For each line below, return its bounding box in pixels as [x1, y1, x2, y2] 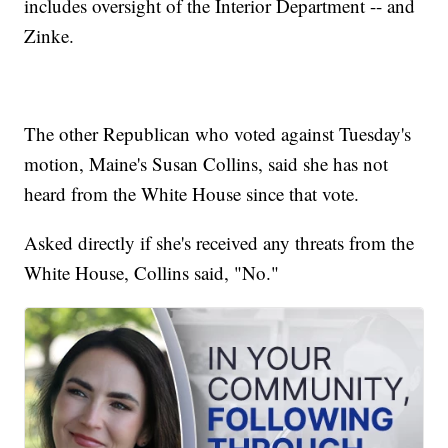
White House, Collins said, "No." [24, 260, 280, 286]
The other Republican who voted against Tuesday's [24, 121, 412, 147]
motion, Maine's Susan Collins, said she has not [24, 151, 389, 177]
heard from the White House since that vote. [24, 181, 360, 207]
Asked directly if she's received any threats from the [24, 230, 415, 256]
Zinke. [24, 23, 75, 49]
